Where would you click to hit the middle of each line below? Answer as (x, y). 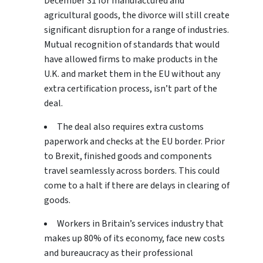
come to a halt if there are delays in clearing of (137, 186)
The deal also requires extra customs (130, 127)
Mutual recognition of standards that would (132, 45)
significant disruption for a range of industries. (136, 30)
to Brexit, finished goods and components (128, 156)
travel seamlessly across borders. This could (132, 171)
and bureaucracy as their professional (119, 253)
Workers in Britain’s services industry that (140, 224)
